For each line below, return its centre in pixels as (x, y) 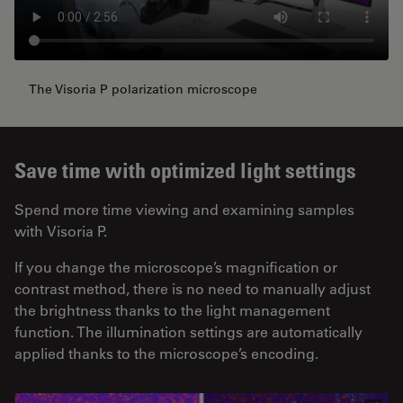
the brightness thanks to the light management (172, 310)
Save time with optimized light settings (185, 170)
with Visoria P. (63, 231)
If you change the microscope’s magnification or (176, 267)
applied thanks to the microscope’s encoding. (166, 353)
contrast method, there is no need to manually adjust (193, 288)
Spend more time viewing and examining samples (184, 209)
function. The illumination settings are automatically (188, 331)
